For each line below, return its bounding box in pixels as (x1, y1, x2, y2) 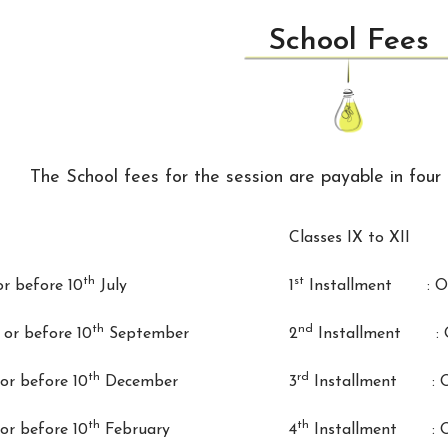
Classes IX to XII (288, 230, 410, 247)
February (100, 422, 170, 439)
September (104, 326, 189, 343)
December (100, 374, 178, 391)
